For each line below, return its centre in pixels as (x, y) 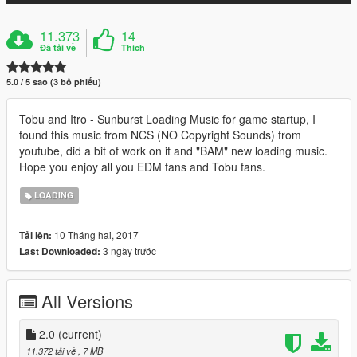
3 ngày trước (128, 250)
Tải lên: (35, 235)
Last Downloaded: (60, 251)
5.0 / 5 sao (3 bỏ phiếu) (54, 81)
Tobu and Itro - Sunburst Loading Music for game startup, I (167, 118)
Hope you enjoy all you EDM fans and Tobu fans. (142, 166)
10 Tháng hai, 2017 (95, 234)
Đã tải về (58, 47)
